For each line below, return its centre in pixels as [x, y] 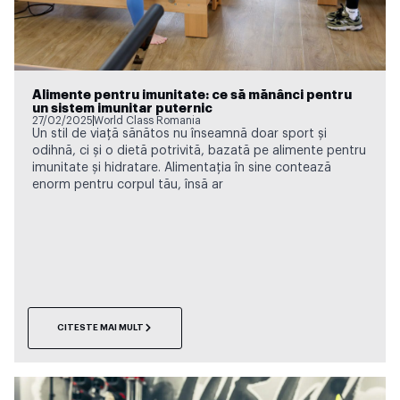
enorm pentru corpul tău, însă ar [128, 184]
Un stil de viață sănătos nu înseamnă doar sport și [179, 133]
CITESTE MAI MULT [100, 327]
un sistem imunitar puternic [122, 108]
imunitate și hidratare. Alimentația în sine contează [182, 167]
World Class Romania [147, 120]
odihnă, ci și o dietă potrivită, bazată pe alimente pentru [199, 150]
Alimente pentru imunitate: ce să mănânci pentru [192, 95]
